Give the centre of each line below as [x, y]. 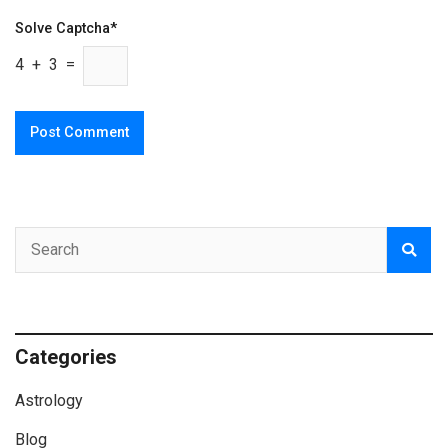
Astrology [49, 400]
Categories [66, 357]
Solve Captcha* [66, 28]
